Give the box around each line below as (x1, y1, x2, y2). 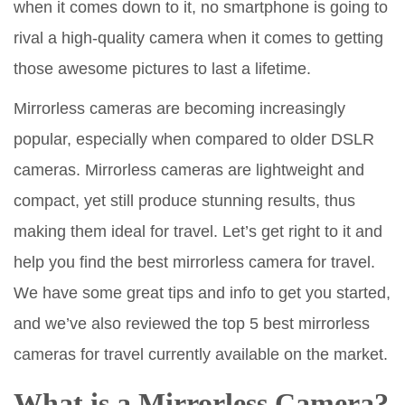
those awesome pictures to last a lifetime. (14, 59, 311, 78)
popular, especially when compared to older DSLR (14, 129, 374, 148)
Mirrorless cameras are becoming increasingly (14, 99, 345, 118)
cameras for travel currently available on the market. (14, 344, 388, 363)
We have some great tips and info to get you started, (14, 283, 391, 302)
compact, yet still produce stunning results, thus (14, 191, 355, 210)
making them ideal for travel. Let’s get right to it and (14, 221, 382, 240)
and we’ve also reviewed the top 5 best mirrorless (14, 314, 370, 333)
